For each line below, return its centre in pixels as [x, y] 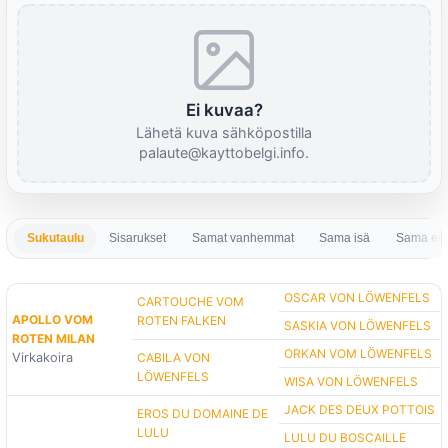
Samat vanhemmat [242, 238]
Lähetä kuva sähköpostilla [224, 133]
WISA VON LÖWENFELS [351, 382]
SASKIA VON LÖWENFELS [358, 326]
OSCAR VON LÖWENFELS [357, 298]
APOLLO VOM [53, 320]
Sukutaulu [55, 238]
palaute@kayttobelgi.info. [224, 153]
